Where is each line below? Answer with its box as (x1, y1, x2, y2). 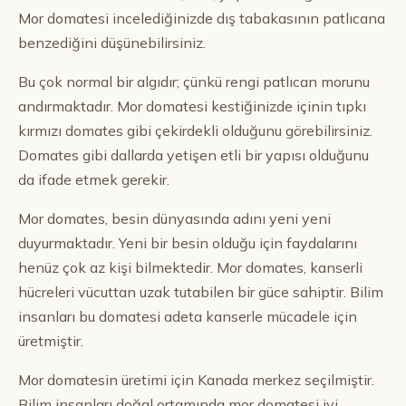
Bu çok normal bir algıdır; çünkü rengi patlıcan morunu (18, 72, 370, 91)
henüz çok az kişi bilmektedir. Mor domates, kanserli (18, 258, 362, 276)
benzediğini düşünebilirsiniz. (18, 34, 206, 52)
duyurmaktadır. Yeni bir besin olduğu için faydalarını (18, 234, 357, 252)
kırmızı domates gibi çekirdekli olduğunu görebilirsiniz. (18, 121, 372, 140)
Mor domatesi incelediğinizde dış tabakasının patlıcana (18, 9, 385, 27)
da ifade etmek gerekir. (18, 170, 169, 188)
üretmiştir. (18, 332, 83, 350)
